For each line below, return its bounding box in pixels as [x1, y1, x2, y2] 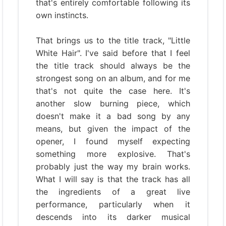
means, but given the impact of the [36, 124, 190, 134]
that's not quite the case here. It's [36, 86, 190, 96]
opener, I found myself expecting [36, 136, 190, 146]
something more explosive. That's [36, 149, 190, 159]
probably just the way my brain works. [36, 161, 190, 172]
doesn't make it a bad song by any [36, 111, 190, 121]
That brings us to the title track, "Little [36, 35, 190, 45]
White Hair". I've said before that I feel [36, 48, 190, 58]
